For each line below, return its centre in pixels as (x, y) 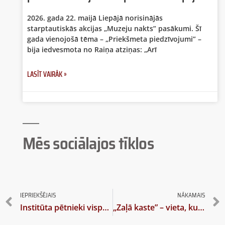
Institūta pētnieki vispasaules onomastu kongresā (106, 208)
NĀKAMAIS (191, 195)
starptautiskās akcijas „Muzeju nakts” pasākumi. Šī (114, 28)
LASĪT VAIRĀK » (47, 74)
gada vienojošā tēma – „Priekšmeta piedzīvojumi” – (114, 39)
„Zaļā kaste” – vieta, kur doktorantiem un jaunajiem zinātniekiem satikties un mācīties (201, 208)
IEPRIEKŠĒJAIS (38, 195)
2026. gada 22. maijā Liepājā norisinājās (95, 18)
